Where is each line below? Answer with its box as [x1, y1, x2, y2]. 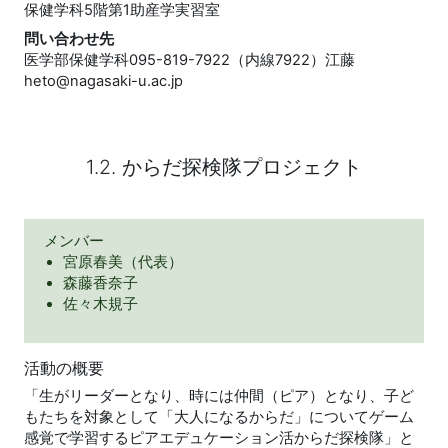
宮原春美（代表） [63, 253, 184, 271]
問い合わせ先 [24, 30, 114, 48]
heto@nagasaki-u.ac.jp [24, 72, 183, 90]
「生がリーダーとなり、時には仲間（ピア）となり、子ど [24, 387, 414, 405]
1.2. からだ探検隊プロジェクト [86, 155, 362, 179]
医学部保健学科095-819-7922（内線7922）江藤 [24, 51, 355, 69]
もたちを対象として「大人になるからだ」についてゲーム [24, 408, 414, 426]
